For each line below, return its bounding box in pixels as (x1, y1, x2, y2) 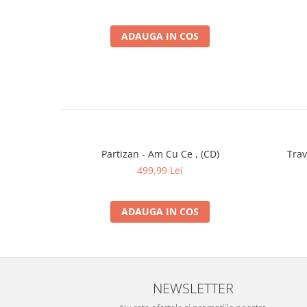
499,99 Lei (137, 163, 183, 177)
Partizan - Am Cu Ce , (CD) (101, 147, 219, 160)
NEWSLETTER (153, 278, 234, 297)
